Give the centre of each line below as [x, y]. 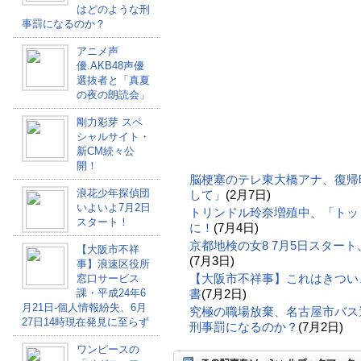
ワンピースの [108, 349]
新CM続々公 [105, 151]
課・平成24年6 [111, 293]
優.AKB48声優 [110, 66]
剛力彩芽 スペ [109, 122]
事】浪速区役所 [113, 264]
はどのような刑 [113, 9]
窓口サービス [108, 278]
